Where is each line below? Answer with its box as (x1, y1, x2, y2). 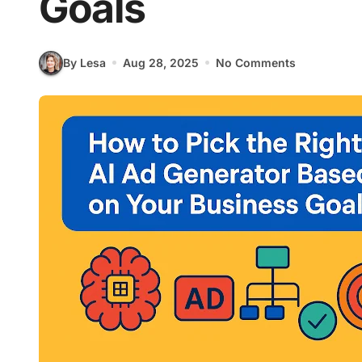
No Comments (216, 56, 296, 70)
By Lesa (63, 56, 106, 70)
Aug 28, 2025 (123, 56, 199, 70)
